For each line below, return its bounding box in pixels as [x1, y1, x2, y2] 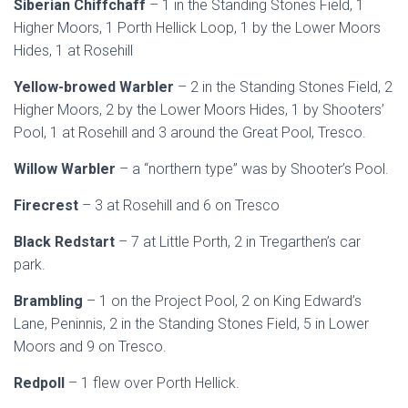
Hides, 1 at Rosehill [14, 42, 133, 59]
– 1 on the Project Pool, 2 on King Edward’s [87, 292, 362, 310]
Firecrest [14, 197, 82, 214]
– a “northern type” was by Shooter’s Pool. [119, 160, 389, 178]
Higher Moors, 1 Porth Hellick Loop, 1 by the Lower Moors [14, 19, 381, 36]
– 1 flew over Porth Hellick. [68, 374, 240, 392]
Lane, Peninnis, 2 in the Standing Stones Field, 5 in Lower [14, 315, 369, 332]
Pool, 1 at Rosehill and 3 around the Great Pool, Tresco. [14, 124, 366, 141]
